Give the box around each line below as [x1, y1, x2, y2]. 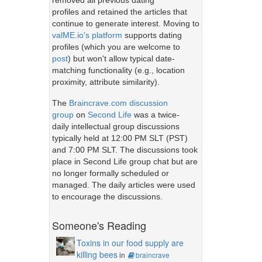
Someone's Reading [51, 217, 146, 233]
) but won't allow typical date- [67, 54, 175, 64]
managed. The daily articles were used [51, 180, 195, 189]
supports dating [122, 30, 182, 40]
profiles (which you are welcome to [51, 42, 180, 52]
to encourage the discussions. [51, 191, 163, 201]
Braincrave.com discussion [68, 98, 168, 108]
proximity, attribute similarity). [51, 77, 160, 87]
